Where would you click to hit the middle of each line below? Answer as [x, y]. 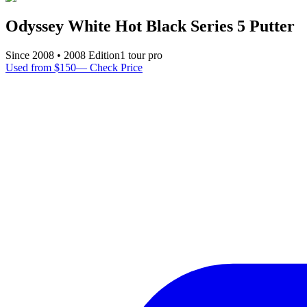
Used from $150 [41, 67]
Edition [103, 55]
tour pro [144, 55]
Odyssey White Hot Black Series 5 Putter [150, 26]
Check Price [115, 67]
